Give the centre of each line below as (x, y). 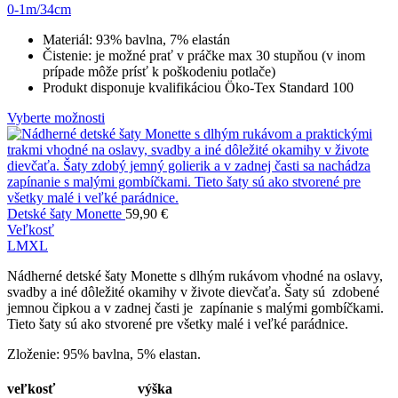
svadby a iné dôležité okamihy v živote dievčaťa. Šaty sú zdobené (193, 292)
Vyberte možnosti (56, 118)
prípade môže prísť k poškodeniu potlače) (159, 72)
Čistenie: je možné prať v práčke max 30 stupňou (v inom (204, 56)
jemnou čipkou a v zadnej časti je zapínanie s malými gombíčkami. (195, 308)
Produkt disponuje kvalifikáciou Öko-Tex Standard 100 (198, 88)
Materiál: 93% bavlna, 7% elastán (136, 40)
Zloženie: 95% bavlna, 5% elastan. (104, 354)
